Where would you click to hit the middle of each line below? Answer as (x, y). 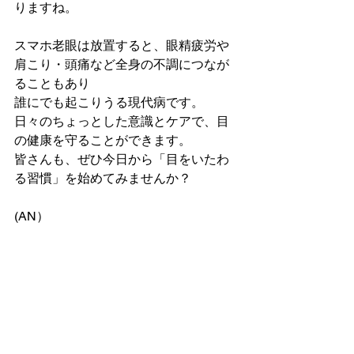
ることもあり (52, 83)
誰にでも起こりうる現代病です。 (109, 102)
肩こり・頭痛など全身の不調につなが (122, 64)
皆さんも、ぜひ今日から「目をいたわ (122, 159)
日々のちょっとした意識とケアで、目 (122, 121)
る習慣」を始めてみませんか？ (103, 178)
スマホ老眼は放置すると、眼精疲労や (122, 45)
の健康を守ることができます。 (103, 140)
